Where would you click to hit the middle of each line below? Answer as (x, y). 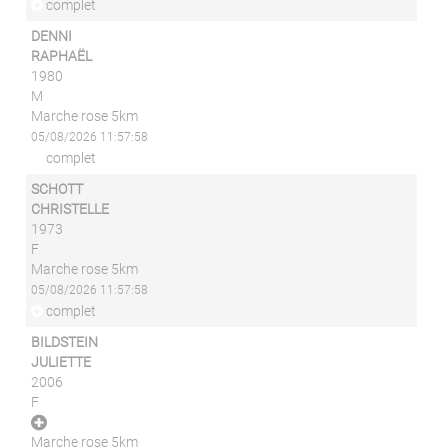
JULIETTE (61, 362)
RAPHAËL (62, 56)
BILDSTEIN (65, 342)
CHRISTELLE (70, 209)
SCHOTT (57, 189)
